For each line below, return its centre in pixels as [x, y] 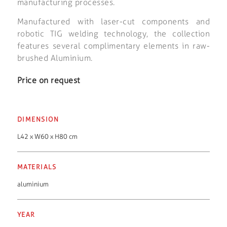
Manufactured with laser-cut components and [113, 21]
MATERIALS [37, 167]
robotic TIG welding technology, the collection [113, 33]
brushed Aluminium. [55, 58]
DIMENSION [38, 119]
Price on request [48, 80]
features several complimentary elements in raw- [113, 46]
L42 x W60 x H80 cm [47, 136]
